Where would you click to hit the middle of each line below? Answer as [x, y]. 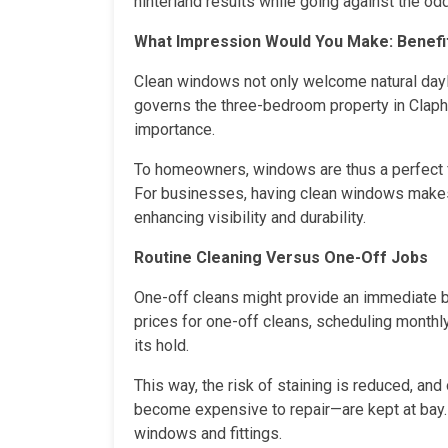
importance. [174, 129]
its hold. [161, 345]
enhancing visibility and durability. [250, 217]
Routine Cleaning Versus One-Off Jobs [281, 257]
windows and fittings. [208, 433]
